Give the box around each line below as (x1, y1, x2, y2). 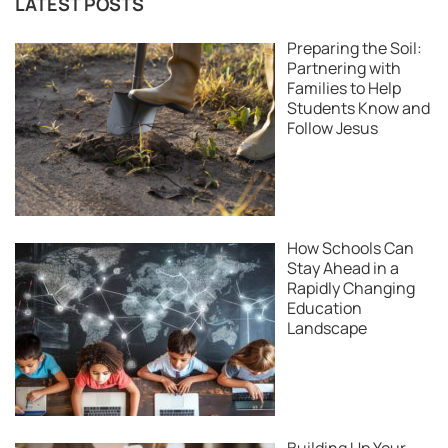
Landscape (287, 317, 367, 340)
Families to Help (287, 77, 401, 100)
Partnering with (287, 57, 401, 80)
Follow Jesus (287, 117, 378, 140)
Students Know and (287, 97, 430, 120)
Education (287, 297, 362, 320)
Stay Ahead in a (287, 257, 399, 280)
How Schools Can (287, 237, 414, 260)
